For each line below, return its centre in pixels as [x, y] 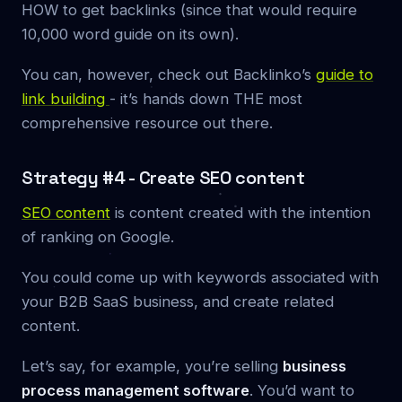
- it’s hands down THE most [206, 98]
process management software [135, 390]
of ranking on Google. [98, 236]
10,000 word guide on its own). [130, 34]
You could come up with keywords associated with [200, 277]
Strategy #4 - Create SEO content [163, 177]
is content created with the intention [240, 212]
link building [66, 98]
